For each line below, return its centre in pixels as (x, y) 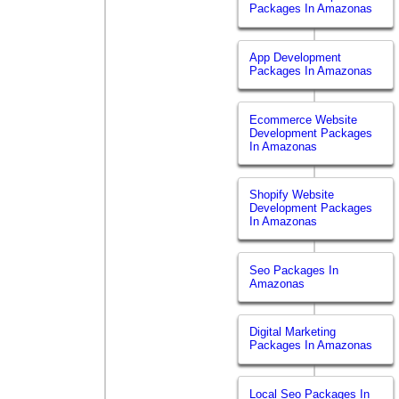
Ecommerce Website (304, 119)
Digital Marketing (293, 332)
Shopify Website (292, 195)
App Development (296, 57)
